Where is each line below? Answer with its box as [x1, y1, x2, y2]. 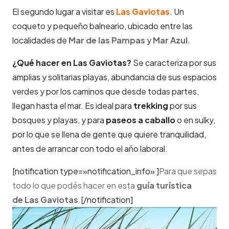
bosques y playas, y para [12, 114, 106, 126]
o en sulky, [175, 114, 215, 126]
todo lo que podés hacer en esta [12, 180, 135, 191]
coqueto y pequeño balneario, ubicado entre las [12, 20, 193, 32]
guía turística [135, 180, 192, 191]
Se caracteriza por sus [133, 57, 216, 68]
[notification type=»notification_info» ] [12, 166, 159, 177]
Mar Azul [153, 35, 188, 46]
